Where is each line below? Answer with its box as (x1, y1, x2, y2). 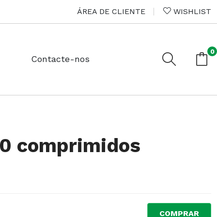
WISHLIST (171, 7, 211, 16)
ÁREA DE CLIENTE (77, 7, 145, 16)
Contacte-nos (31, 54, 90, 64)
